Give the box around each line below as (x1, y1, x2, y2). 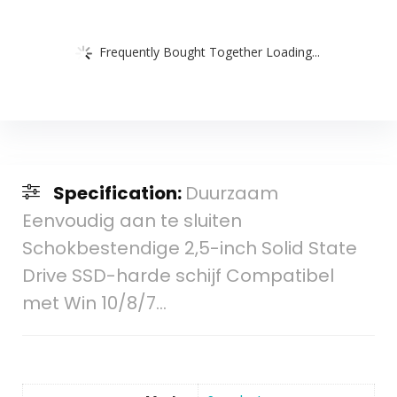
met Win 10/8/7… (21, 291, 167, 316)
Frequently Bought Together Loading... (99, 43, 320, 60)
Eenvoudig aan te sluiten (21, 208, 242, 234)
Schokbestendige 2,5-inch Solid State (21, 236, 357, 261)
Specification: (52, 181, 185, 206)
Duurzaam (184, 181, 278, 206)
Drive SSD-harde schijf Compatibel (21, 263, 334, 289)
